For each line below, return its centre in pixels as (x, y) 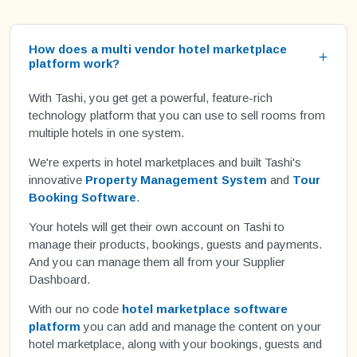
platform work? (74, 64)
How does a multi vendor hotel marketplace (157, 49)
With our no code (75, 308)
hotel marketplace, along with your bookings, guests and (175, 343)
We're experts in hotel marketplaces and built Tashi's (165, 162)
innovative (57, 179)
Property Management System (176, 179)
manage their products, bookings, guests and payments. (175, 244)
